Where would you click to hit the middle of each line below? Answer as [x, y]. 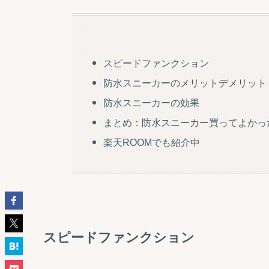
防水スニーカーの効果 [152, 103]
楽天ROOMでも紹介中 [152, 143]
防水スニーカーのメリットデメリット [185, 83]
